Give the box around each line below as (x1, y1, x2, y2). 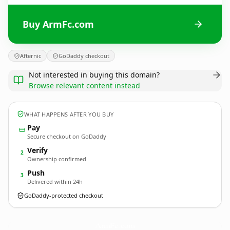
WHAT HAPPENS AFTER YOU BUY (24, 110, 114, 118)
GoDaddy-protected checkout (24, 191, 103, 199)
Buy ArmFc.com (23, 17, 94, 30)
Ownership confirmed (27, 155, 86, 163)
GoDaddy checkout (59, 52, 109, 60)
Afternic (20, 52, 41, 60)
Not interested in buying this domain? (29, 70, 160, 80)
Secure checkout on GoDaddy (27, 132, 106, 140)
